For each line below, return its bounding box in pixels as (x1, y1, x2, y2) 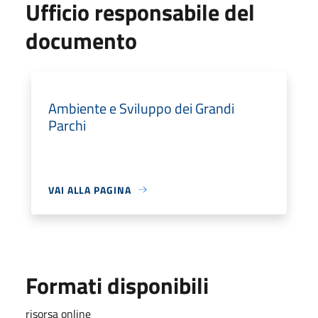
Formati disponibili (26, 268, 209, 302)
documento (26, 23, 137, 57)
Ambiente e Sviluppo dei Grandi (48, 97, 234, 119)
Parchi (48, 114, 86, 136)
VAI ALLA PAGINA (48, 182, 131, 197)
